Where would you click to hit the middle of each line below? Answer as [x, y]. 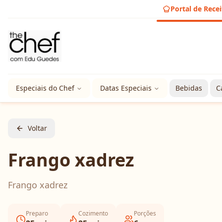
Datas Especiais [126, 88]
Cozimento [93, 213]
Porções [145, 213]
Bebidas [189, 88]
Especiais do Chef [45, 88]
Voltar [37, 128]
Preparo [37, 213]
